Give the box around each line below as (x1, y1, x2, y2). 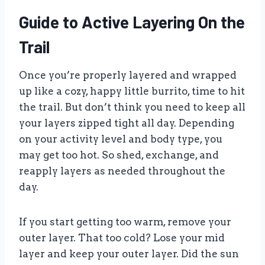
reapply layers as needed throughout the (19, 164, 225, 177)
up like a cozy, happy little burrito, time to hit (19, 85, 245, 97)
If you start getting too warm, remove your (19, 215, 231, 228)
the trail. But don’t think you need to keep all (19, 101, 245, 113)
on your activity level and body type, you (19, 132, 222, 145)
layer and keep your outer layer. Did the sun (19, 247, 239, 260)
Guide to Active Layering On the (19, 11, 245, 32)
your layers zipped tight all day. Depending (19, 117, 234, 129)
